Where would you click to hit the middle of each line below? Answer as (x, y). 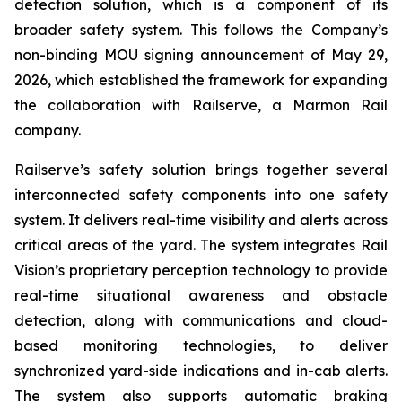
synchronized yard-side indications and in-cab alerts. (201, 371)
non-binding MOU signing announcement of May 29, (201, 55)
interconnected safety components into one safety (201, 195)
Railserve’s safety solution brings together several (201, 170)
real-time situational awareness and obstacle (201, 295)
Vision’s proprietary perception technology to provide (201, 270)
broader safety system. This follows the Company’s (201, 30)
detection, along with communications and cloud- (201, 320)
